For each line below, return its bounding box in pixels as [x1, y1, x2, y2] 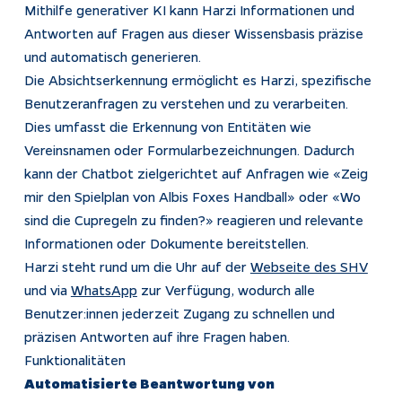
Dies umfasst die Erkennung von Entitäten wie [23, 117, 311, 135]
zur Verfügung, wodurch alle [136, 280, 315, 299]
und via [23, 280, 71, 299]
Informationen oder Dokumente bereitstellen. [23, 233, 309, 252]
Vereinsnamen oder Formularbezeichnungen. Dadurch [23, 140, 354, 159]
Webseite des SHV [249, 257, 368, 275]
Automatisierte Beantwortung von [23, 373, 275, 392]
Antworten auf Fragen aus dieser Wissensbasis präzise [23, 23, 363, 42]
